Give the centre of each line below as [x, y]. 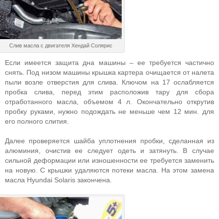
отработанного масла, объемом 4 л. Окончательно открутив [109, 102]
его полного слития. [37, 121]
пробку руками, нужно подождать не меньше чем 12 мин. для [109, 111]
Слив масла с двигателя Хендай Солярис [61, 45]
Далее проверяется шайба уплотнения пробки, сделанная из [109, 141]
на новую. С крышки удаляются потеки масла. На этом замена [109, 170]
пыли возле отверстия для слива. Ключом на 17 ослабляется [109, 82]
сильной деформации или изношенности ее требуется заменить [109, 160]
